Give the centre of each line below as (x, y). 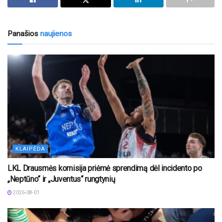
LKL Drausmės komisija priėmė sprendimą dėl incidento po (105, 168)
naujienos (55, 33)
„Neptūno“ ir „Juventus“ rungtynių (61, 179)
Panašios (23, 33)
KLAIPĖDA (30, 149)
